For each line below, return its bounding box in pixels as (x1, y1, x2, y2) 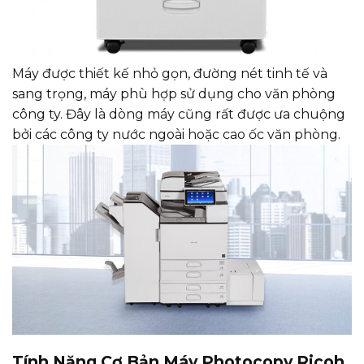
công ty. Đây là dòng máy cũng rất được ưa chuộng (12, 106, 345, 122)
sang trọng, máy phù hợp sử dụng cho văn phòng (12, 85, 336, 102)
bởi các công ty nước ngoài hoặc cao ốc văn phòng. (12, 126, 340, 142)
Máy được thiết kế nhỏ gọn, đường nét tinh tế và (12, 65, 327, 81)
